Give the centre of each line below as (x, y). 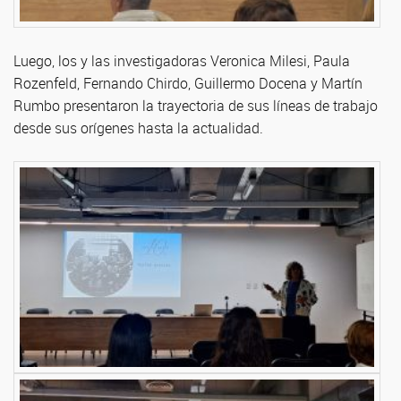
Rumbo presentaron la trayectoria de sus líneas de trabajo (196, 105)
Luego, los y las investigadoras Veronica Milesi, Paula (182, 60)
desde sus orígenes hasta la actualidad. (138, 128)
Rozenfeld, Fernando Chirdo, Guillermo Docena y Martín (188, 83)
